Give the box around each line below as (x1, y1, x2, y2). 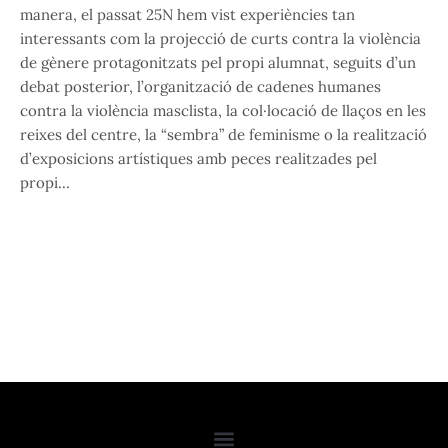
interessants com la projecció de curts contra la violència (20, 29, 421, 49)
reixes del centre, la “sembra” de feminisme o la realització (20, 125, 427, 145)
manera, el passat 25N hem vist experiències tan (20, 5, 355, 25)
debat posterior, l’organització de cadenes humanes (20, 77, 381, 97)
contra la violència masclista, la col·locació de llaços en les (20, 101, 426, 121)
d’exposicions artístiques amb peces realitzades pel (20, 149, 377, 169)
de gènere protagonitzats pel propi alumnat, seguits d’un (20, 53, 416, 73)
